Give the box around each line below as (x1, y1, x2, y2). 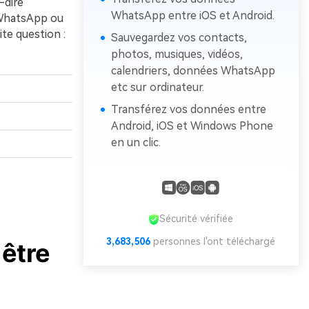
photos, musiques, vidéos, (110, 48, 243, 61)
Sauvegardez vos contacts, (110, 31, 247, 45)
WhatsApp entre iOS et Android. (110, 9, 275, 23)
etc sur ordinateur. (110, 81, 204, 94)
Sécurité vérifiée (159, 213, 234, 225)
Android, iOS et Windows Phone (110, 119, 273, 133)
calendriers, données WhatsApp (110, 64, 275, 78)
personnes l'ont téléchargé (150, 236, 276, 248)
